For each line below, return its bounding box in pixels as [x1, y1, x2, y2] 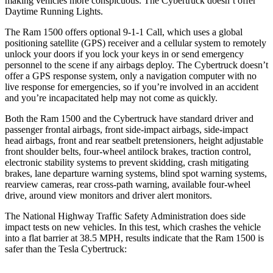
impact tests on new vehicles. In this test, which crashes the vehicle [5, 221, 261, 232]
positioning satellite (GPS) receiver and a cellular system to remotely [5, 37, 266, 48]
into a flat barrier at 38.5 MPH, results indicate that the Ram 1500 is [5, 232, 264, 243]
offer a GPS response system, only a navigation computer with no [5, 70, 257, 81]
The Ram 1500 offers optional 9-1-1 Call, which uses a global [5, 26, 243, 37]
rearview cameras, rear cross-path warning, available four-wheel [5, 179, 250, 190]
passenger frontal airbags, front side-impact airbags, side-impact [5, 124, 248, 135]
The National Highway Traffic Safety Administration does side [5, 210, 246, 221]
